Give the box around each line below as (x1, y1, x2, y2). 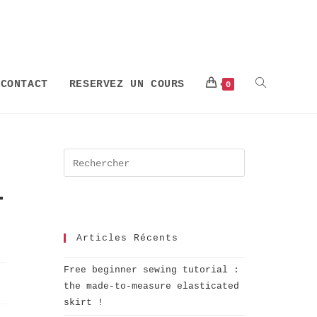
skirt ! (64, 296, 103, 308)
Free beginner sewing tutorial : (64, 264, 239, 275)
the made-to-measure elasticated (64, 280, 239, 292)
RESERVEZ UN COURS (69, 79, 185, 91)
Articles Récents (76, 232, 178, 243)
